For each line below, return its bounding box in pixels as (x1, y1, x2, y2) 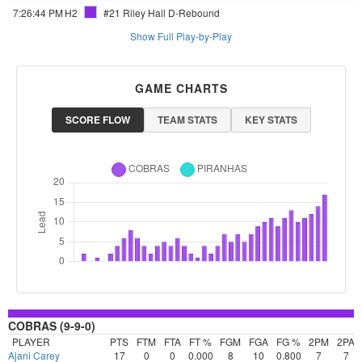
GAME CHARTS (134, 80, 228, 97)
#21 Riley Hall (103, 6, 166, 20)
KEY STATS (244, 112, 297, 128)
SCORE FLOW (65, 112, 130, 128)
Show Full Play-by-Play (130, 29, 232, 44)
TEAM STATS (157, 112, 217, 128)
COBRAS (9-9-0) (8, 318, 95, 335)
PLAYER (12, 335, 50, 349)
